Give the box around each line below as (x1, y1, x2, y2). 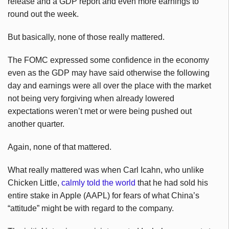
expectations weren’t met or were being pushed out (8, 107, 192, 116)
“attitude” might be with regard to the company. (8, 204, 174, 213)
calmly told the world (61, 178, 135, 188)
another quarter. (8, 120, 64, 129)
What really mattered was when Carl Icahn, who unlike (8, 166, 204, 175)
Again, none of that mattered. (8, 143, 111, 152)
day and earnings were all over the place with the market (8, 81, 211, 90)
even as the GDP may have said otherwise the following (8, 68, 210, 78)
